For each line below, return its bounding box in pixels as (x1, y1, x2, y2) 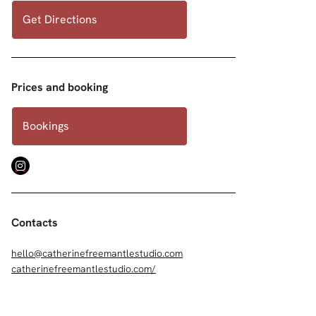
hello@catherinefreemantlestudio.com (11, 247, 183, 260)
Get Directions (23, 12, 97, 27)
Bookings (23, 119, 69, 133)
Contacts (11, 215, 58, 230)
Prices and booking (11, 80, 108, 95)
